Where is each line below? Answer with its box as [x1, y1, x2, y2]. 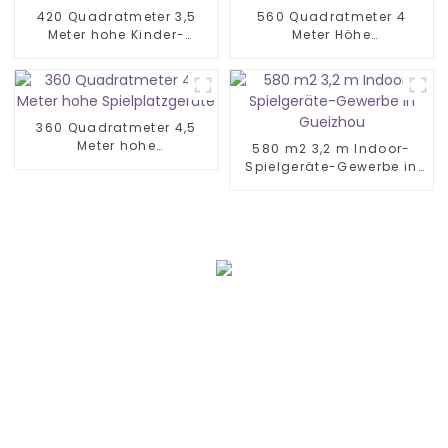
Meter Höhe [291, 25, 372, 43]
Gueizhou [297, 175, 366, 193]
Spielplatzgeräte [56, 154, 177, 172]
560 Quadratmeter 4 [257, 7, 406, 25]
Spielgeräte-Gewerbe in [245, 157, 418, 175]
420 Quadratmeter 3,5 [36, 7, 197, 25]
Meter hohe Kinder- [47, 25, 186, 43]
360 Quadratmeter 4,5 [36, 118, 197, 136]
